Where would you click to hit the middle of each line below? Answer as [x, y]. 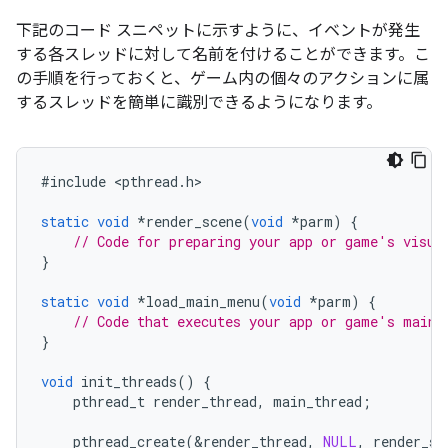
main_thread [317, 401]
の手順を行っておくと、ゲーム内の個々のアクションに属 [222, 79]
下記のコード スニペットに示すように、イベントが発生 [218, 31]
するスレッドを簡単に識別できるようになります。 [199, 103]
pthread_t [109, 401]
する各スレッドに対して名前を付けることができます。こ [223, 55]
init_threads [129, 381]
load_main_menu [203, 301]
